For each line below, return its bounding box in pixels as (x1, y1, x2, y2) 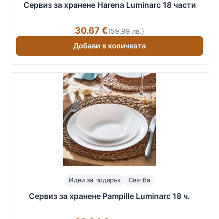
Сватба (129, 176, 150, 184)
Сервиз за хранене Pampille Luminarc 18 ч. (29, 191, 190, 201)
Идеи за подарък (69, 176, 121, 184)
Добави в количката (73, 41, 146, 50)
